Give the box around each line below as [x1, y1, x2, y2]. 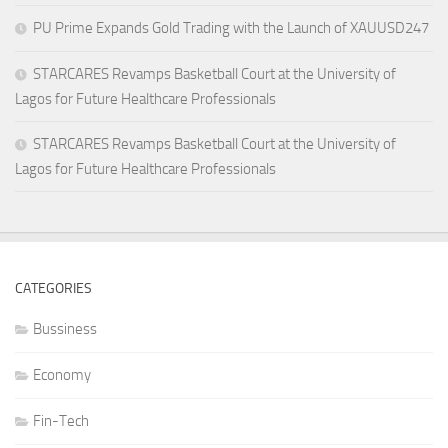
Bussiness [33, 319, 97, 338]
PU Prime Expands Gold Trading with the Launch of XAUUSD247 [33, 18, 429, 37]
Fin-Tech [33, 411, 89, 430]
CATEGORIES [15, 279, 92, 297]
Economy [33, 365, 91, 384]
